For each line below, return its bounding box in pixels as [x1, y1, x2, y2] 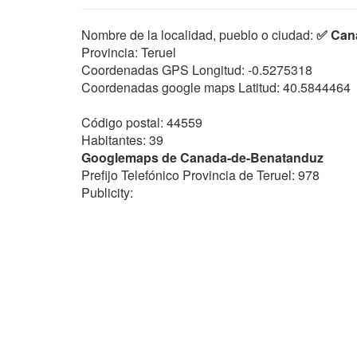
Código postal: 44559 [81, 113, 202, 131]
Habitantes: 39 [81, 131, 163, 149]
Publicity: [81, 183, 133, 202]
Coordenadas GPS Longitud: [81, 61, 245, 79]
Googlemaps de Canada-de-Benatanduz [81, 148, 324, 167]
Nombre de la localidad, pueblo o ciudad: [81, 25, 316, 44]
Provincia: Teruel [81, 43, 176, 61]
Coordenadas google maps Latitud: [81, 78, 280, 96]
